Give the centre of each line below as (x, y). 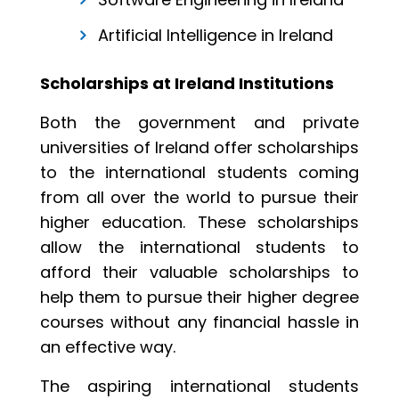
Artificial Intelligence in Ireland (216, 36)
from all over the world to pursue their (199, 198)
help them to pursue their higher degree (199, 297)
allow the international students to (199, 248)
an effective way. (108, 347)
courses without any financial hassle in (199, 322)
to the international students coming (199, 173)
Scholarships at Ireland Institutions (187, 84)
